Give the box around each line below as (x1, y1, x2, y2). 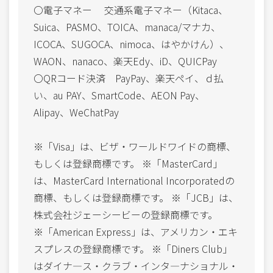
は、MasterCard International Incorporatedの (34, 172, 235, 188)
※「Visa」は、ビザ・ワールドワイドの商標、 (34, 138, 236, 154)
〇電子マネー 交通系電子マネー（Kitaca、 (34, 2, 228, 17)
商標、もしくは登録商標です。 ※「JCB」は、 (34, 190, 238, 205)
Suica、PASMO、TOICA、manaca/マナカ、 (34, 19, 221, 34)
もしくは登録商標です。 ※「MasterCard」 (34, 155, 222, 171)
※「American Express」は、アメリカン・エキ (34, 224, 238, 239)
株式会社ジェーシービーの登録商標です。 (34, 207, 218, 222)
